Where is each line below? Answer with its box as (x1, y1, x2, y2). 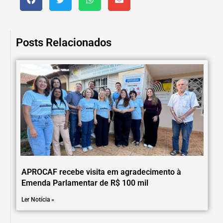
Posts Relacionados (16, 36, 111, 49)
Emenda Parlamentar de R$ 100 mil (21, 178, 148, 188)
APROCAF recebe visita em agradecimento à (21, 167, 181, 177)
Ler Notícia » (21, 196, 54, 203)
